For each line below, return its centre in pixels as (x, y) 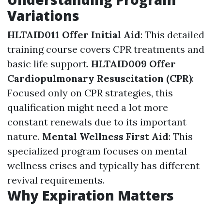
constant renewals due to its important (97, 122)
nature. (25, 136)
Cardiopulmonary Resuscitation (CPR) (100, 78)
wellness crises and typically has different (103, 165)
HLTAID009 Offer (133, 64)
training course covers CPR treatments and (106, 49)
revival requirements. (56, 180)
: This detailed (172, 35)
